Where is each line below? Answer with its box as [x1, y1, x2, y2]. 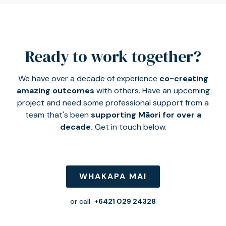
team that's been [25, 109, 89, 121]
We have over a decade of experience [18, 73, 159, 84]
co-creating [159, 73, 208, 84]
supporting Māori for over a [88, 109, 201, 121]
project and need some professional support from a [17, 97, 209, 108]
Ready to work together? [25, 45, 201, 68]
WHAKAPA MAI [79, 171, 147, 182]
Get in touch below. [94, 122, 166, 133]
